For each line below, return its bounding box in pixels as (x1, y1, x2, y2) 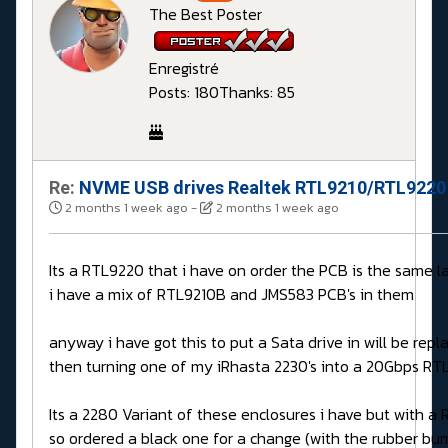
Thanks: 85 (219, 79, 295, 104)
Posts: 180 (149, 79, 219, 104)
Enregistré (149, 55, 219, 80)
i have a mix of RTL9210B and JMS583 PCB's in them (49, 281, 414, 306)
